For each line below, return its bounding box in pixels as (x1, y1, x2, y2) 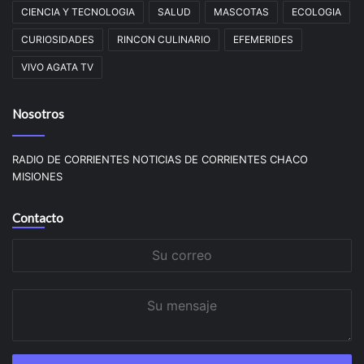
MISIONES (12, 169, 63, 183)
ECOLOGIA (292, 5, 341, 18)
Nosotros (12, 106, 64, 121)
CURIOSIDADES (21, 32, 94, 45)
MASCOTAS (214, 5, 269, 18)
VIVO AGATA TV (21, 60, 93, 73)
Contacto (12, 210, 63, 225)
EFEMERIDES (233, 32, 293, 45)
